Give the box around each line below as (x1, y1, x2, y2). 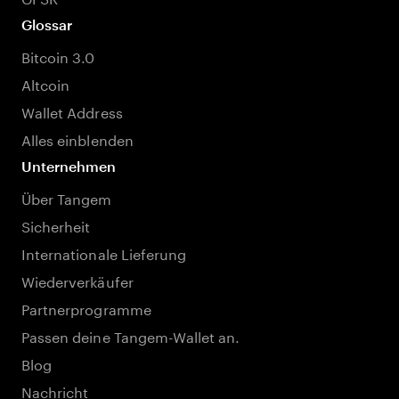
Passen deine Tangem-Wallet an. (21, 324, 240, 346)
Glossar (21, 16, 73, 33)
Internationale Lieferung (21, 241, 187, 264)
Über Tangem (21, 186, 112, 208)
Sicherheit (21, 214, 91, 236)
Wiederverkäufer (21, 269, 134, 291)
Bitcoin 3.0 (21, 45, 95, 67)
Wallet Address (21, 100, 123, 122)
